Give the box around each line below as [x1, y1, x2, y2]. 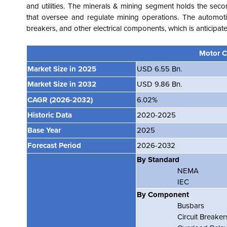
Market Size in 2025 [27, 64, 96, 73]
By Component [137, 190, 189, 199]
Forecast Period [27, 140, 81, 150]
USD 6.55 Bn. [137, 64, 182, 73]
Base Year [27, 125, 61, 135]
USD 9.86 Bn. [137, 79, 182, 89]
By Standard [137, 155, 179, 164]
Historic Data [27, 110, 72, 120]
